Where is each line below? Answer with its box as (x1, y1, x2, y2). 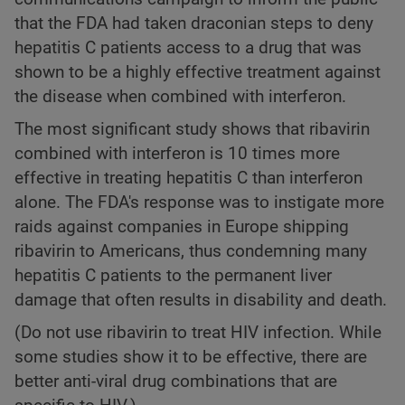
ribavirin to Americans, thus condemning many (14, 241, 367, 262)
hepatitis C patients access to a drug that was (14, 37, 362, 58)
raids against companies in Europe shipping (14, 217, 349, 238)
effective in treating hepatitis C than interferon (14, 168, 363, 189)
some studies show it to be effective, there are (14, 347, 367, 368)
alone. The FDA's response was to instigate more (14, 193, 384, 213)
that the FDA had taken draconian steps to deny (14, 13, 373, 33)
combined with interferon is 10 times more (14, 144, 340, 165)
